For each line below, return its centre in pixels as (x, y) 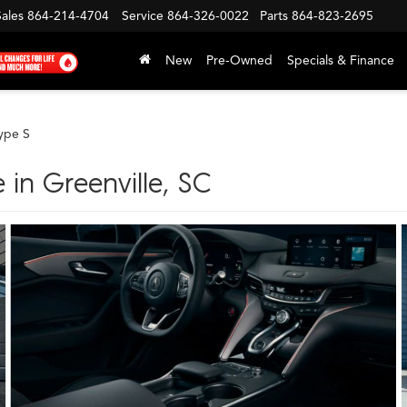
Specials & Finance (341, 60)
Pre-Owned (239, 60)
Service (143, 15)
